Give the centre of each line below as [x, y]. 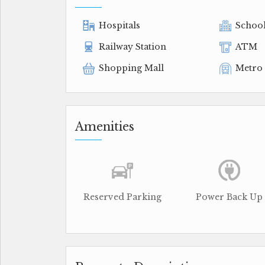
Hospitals [119, 25]
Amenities [105, 127]
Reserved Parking [122, 197]
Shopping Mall [131, 68]
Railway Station [132, 47]
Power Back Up [229, 197]
